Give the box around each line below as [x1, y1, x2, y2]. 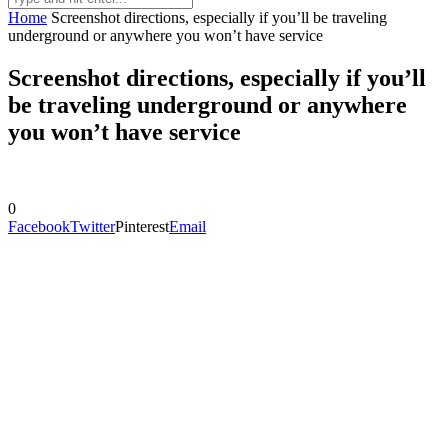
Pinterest [115, 217, 169, 235]
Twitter [70, 217, 115, 235]
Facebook [8, 217, 70, 235]
